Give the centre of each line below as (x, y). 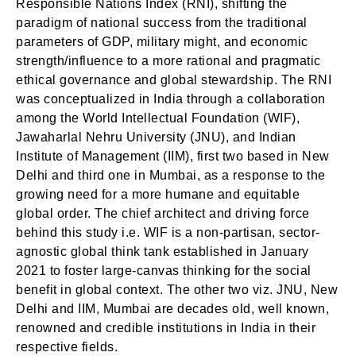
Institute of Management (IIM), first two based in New (173, 156)
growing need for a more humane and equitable (158, 194)
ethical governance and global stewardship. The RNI (174, 80)
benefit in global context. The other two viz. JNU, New (177, 290)
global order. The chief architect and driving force (163, 213)
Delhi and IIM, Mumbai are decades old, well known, (172, 309)
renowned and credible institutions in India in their (166, 328)
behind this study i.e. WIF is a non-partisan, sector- (168, 232)
